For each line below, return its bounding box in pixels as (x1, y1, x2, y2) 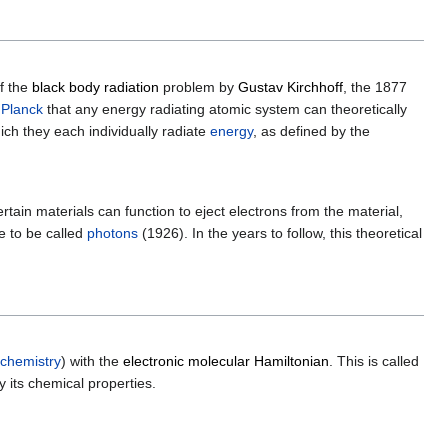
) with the (61, 352, 123, 369)
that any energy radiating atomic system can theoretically (43, 100, 407, 117)
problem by (159, 78, 238, 95)
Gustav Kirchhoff (238, 78, 343, 95)
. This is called (329, 352, 419, 369)
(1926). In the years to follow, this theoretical (138, 224, 422, 241)
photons (87, 224, 138, 241)
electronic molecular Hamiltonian (123, 352, 329, 369)
